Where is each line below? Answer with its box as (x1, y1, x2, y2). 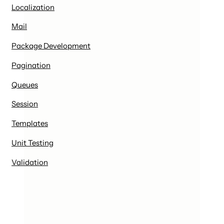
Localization (11, 2, 54, 12)
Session (11, 99, 38, 109)
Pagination (11, 60, 50, 70)
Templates (11, 118, 48, 128)
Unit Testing (11, 138, 53, 147)
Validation (11, 157, 48, 167)
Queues (11, 79, 38, 89)
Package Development (11, 41, 90, 51)
